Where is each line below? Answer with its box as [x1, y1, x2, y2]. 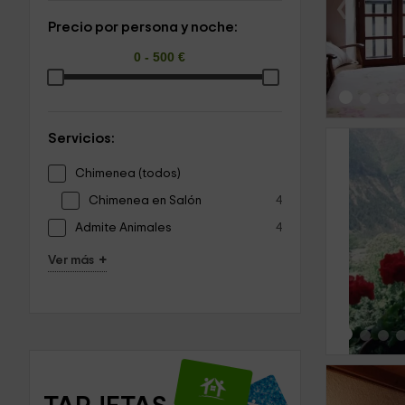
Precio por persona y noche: [48, 20, 238, 34]
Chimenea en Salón [89, 193, 202, 207]
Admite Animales [75, 221, 172, 234]
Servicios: [48, 130, 115, 146]
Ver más [48, 253, 94, 267]
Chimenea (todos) [75, 166, 180, 180]
